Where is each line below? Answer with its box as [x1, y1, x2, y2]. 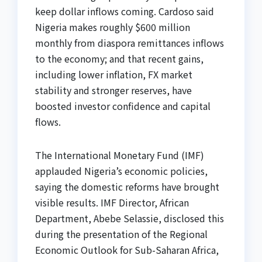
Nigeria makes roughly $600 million [35, 20, 190, 35]
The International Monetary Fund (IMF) [35, 148, 204, 163]
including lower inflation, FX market [35, 67, 192, 82]
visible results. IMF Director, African [35, 195, 189, 210]
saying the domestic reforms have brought [35, 180, 219, 194]
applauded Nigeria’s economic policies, [35, 164, 208, 178]
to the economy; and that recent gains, [35, 51, 204, 66]
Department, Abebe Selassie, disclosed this [35, 211, 224, 226]
